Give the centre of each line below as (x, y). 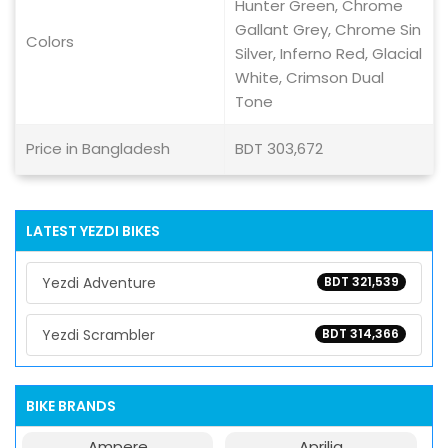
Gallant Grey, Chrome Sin (328, 29)
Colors (50, 41)
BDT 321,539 (361, 281)
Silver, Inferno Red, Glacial (328, 53)
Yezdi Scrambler (98, 335)
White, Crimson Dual (309, 77)
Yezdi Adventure (99, 283)
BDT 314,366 (360, 333)
